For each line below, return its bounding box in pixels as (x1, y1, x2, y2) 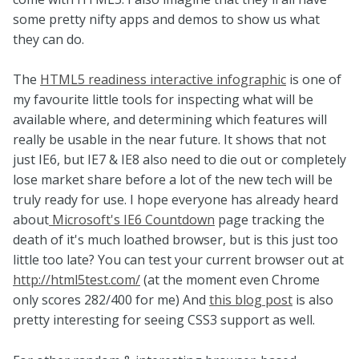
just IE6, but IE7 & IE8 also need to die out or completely (13, 151, 346, 169)
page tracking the (215, 211, 325, 229)
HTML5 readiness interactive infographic (40, 71, 286, 89)
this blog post (209, 291, 292, 309)
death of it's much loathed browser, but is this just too (13, 231, 338, 249)
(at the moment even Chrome (140, 271, 320, 289)
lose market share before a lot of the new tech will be (13, 171, 333, 189)
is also (292, 291, 333, 309)
